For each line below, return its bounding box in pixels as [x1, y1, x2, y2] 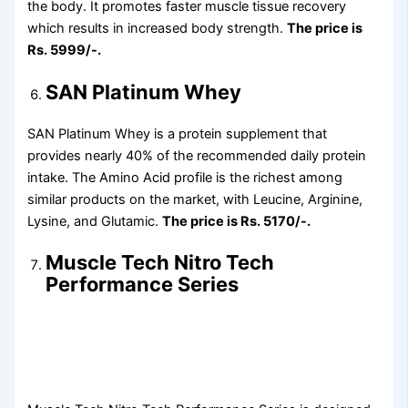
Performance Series [46, 272, 240, 297]
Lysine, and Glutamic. [27, 212, 163, 229]
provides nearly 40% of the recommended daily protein [27, 147, 367, 164]
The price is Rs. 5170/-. [162, 212, 311, 229]
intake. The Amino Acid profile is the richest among [27, 168, 343, 186]
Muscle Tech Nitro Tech [46, 250, 275, 275]
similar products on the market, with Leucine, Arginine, [27, 190, 363, 208]
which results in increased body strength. [27, 19, 288, 36]
